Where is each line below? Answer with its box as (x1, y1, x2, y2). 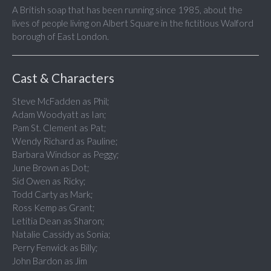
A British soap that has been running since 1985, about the (12, 4, 243, 16)
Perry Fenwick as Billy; (12, 242, 98, 253)
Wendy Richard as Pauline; (12, 135, 118, 147)
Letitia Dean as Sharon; (12, 215, 105, 227)
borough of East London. (12, 31, 109, 42)
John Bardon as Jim (12, 255, 87, 267)
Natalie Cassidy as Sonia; (12, 229, 111, 240)
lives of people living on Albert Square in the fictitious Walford (12, 18, 253, 29)
